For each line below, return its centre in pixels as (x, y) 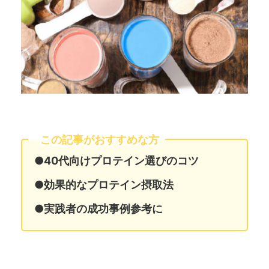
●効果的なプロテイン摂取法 (104, 184)
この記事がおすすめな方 (100, 139)
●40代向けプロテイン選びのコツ (116, 160)
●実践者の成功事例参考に (98, 208)
